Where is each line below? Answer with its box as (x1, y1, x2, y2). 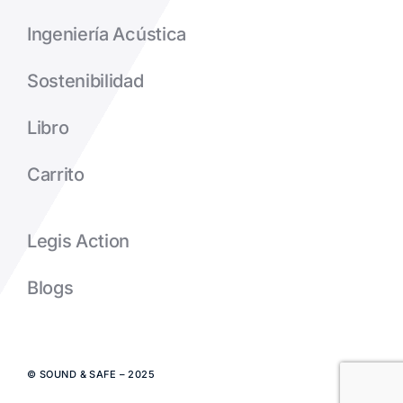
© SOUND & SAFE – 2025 (26, 368, 156, 381)
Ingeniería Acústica (26, 23, 186, 46)
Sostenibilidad (26, 70, 144, 93)
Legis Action (26, 230, 130, 253)
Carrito (26, 164, 85, 186)
